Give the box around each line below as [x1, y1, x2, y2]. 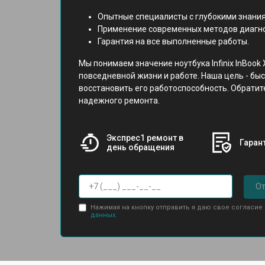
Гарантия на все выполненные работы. [98, 37, 249, 46]
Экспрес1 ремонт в [106, 133, 183, 143]
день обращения [106, 143, 174, 152]
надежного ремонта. [79, 96, 160, 105]
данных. [90, 211, 117, 219]
